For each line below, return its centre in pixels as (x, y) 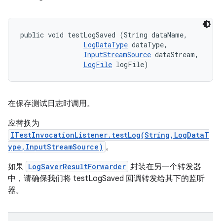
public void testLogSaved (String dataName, (106, 35)
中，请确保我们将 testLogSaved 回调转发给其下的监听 (106, 179)
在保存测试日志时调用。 (51, 104)
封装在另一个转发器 (165, 167)
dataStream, (177, 55)
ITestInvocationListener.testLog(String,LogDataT (110, 135)
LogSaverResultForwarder (77, 166)
